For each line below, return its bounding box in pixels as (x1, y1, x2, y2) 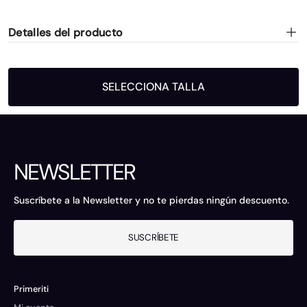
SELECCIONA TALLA (102, 79, 205, 95)
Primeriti (14, 283, 49, 295)
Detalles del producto (8, 25, 123, 40)
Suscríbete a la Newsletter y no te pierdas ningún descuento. (14, 194, 289, 206)
